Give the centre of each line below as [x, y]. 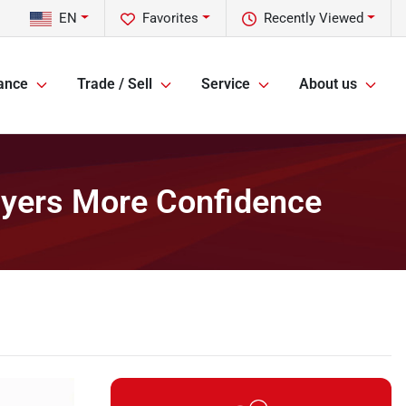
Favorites [171, 18]
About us [328, 84]
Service [226, 84]
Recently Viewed [314, 18]
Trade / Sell [115, 84]
